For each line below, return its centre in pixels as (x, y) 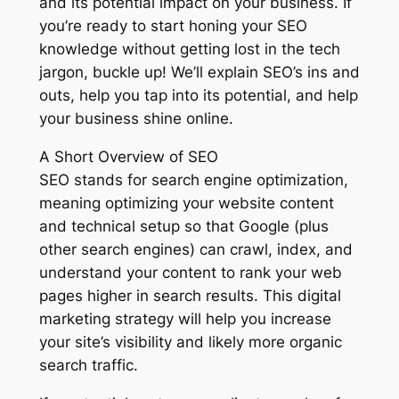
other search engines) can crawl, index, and (195, 249)
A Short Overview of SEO (128, 156)
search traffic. (88, 365)
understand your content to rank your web (190, 272)
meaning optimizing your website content (186, 203)
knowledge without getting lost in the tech (189, 49)
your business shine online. (136, 119)
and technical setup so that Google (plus (183, 226)
